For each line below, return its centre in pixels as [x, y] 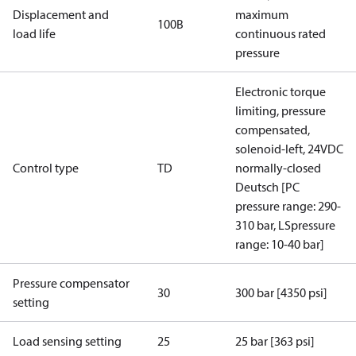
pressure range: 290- [288, 206]
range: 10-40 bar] [280, 244]
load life [34, 33]
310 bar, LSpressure [285, 225]
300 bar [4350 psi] [281, 292]
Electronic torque [281, 91]
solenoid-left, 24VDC [289, 149]
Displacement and [61, 14]
